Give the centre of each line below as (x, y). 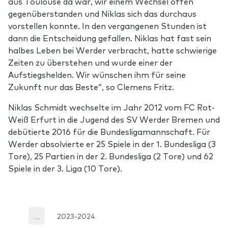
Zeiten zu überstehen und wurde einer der (90, 62)
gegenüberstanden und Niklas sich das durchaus (102, 13)
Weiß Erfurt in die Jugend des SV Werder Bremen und (114, 119)
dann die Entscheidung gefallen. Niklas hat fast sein (110, 37)
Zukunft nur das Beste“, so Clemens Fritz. (91, 86)
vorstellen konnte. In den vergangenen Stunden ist (107, 25)
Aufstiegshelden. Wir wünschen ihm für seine (97, 74)
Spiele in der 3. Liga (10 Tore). (65, 168)
